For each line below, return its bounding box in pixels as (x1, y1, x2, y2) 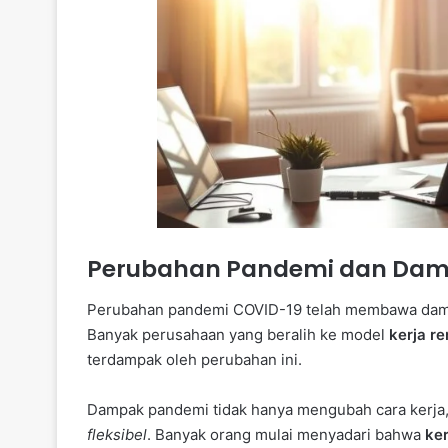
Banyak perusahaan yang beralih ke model (87, 324, 389, 344)
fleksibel (87, 424, 147, 444)
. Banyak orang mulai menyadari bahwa (147, 424, 425, 444)
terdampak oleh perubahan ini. (87, 349, 302, 369)
